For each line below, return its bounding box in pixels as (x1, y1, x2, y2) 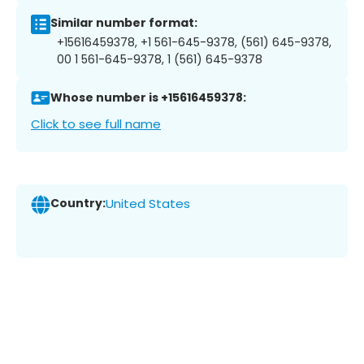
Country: (50, 195, 106, 212)
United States (106, 195, 190, 213)
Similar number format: (50, 15, 197, 32)
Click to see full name (31, 115, 161, 132)
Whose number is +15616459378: (50, 89, 246, 106)
